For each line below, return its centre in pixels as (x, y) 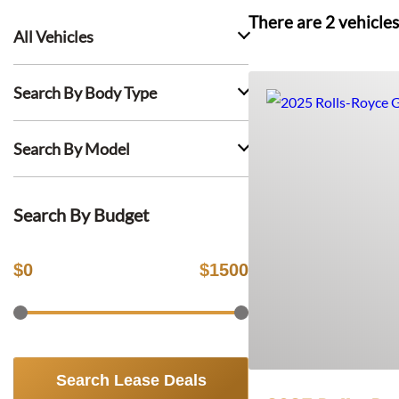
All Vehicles (53, 37)
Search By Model (72, 149)
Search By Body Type (85, 93)
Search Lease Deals (131, 380)
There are (287, 22)
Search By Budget (81, 215)
